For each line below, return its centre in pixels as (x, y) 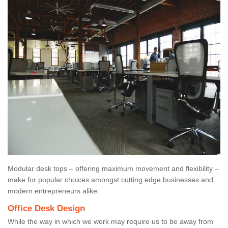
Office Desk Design (46, 208)
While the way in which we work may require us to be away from (110, 221)
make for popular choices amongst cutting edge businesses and (110, 179)
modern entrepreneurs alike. (53, 191)
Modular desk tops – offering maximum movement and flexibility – (113, 168)
